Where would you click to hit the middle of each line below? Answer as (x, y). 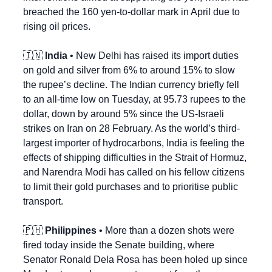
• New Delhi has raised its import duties (153, 56)
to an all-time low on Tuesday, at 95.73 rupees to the (134, 100)
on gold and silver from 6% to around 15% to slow (129, 70)
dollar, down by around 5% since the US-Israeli (124, 114)
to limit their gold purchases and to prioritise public (131, 187)
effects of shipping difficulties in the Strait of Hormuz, (135, 158)
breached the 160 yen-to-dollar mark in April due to (131, 12)
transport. (43, 202)
